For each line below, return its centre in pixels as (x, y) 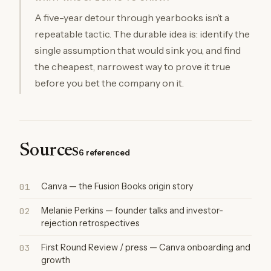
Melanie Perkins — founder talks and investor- (132, 210)
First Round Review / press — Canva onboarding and (146, 247)
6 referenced (104, 152)
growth (56, 260)
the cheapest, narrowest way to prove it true (132, 66)
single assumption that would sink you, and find (138, 50)
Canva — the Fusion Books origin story (117, 186)
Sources (49, 151)
